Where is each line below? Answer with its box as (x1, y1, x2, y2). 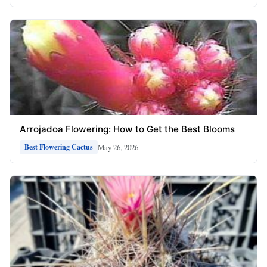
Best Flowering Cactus (24, 142, 93, 153)
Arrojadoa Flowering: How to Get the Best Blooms (20, 123, 235, 135)
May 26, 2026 (98, 141, 138, 153)
